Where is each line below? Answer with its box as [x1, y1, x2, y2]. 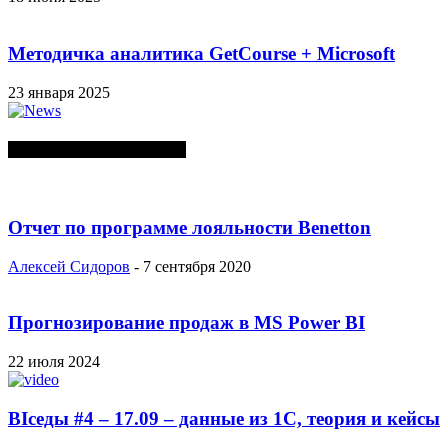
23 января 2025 [8, 83, 110, 101]
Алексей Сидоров [8, 257, 130, 275]
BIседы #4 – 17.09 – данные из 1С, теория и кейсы [8, 407, 440, 429]
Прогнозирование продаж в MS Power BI [8, 312, 365, 334]
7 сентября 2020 [143, 257, 251, 275]
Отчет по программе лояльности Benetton [8, 216, 371, 238]
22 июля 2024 [8, 353, 100, 370]
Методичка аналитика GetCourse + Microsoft [8, 42, 395, 64]
